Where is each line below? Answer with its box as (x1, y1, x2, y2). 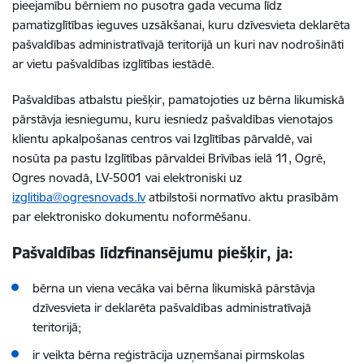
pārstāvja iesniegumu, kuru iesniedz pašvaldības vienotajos (12, 111, 333, 127)
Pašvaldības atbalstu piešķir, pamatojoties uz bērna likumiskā (12, 92, 344, 107)
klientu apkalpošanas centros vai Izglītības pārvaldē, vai (12, 131, 312, 146)
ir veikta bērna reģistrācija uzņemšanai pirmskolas (32, 347, 305, 362)
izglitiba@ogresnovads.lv (12, 189, 145, 205)
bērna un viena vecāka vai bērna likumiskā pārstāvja (32, 280, 315, 296)
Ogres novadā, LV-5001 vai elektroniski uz (12, 170, 242, 185)
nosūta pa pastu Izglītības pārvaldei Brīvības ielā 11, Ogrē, (12, 150, 326, 166)
